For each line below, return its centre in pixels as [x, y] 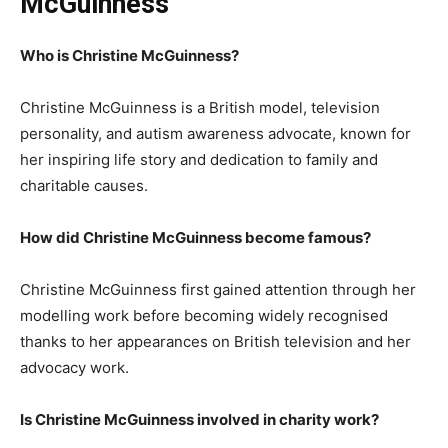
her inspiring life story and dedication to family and [199, 160]
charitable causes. [84, 186]
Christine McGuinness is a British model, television [200, 108]
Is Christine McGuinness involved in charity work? [199, 420]
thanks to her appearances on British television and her [215, 342]
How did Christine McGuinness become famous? [195, 238]
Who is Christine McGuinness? [129, 56]
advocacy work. [74, 368]
